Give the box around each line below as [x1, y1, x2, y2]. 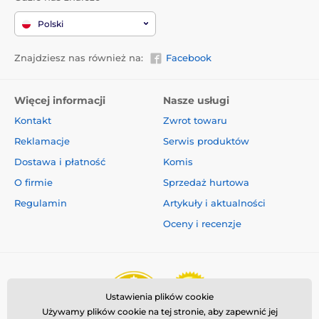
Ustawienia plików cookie [105, 291, 214, 302]
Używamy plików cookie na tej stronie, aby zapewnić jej [41, 306, 278, 317]
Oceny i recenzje [163, 218, 241, 230]
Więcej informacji [14, 94, 105, 108]
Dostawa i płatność [14, 156, 105, 168]
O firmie [14, 177, 53, 189]
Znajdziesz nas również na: [14, 51, 143, 63]
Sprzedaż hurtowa [163, 177, 249, 189]
